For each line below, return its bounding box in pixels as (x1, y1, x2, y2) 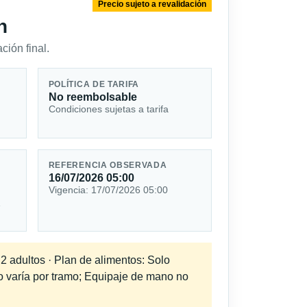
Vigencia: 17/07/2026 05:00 (48, 184, 168, 196)
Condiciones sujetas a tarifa (48, 103, 169, 114)
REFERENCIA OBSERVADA (48, 161, 167, 170)
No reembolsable (48, 90, 137, 103)
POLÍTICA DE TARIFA (48, 79, 140, 88)
